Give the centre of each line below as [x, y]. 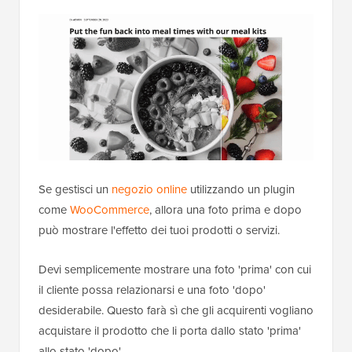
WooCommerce [110, 209]
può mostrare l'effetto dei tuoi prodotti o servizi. [159, 229]
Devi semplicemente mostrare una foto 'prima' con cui [175, 269]
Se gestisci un [75, 189]
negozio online [149, 189]
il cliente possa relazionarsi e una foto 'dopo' [152, 289]
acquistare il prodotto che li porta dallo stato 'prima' [170, 330]
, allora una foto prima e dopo [225, 209]
